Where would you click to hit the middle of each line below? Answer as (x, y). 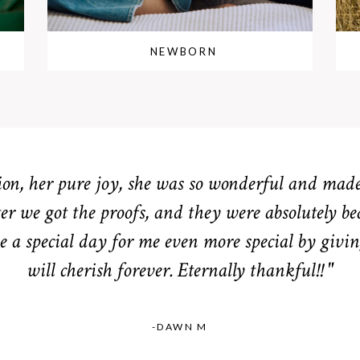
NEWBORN (184, 52)
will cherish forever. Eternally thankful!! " (180, 273)
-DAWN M (180, 327)
